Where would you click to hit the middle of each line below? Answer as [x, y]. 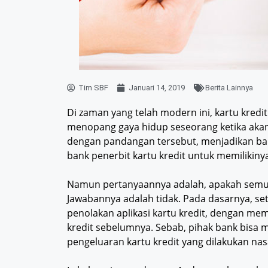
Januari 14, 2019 [157, 88]
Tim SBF [93, 88]
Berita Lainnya [229, 88]
